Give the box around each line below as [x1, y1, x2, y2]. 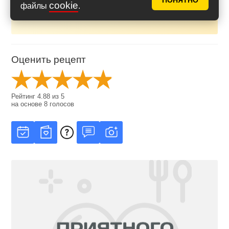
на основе [11, 100, 44, 108]
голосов [48, 100, 75, 108]
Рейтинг [11, 92, 38, 100]
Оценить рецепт [11, 54, 86, 65]
